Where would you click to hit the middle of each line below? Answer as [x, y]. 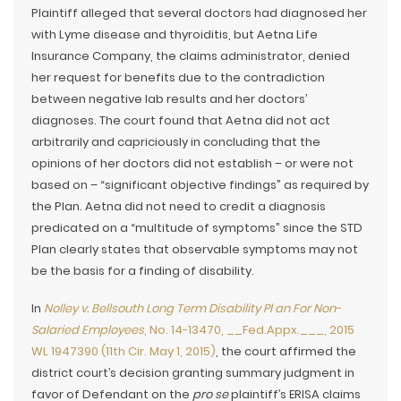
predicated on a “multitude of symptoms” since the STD [197, 228]
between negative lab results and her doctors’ [169, 99]
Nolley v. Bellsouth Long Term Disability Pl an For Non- [192, 308]
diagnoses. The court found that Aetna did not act [181, 120]
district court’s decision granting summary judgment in [193, 373]
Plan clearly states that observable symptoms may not [195, 249]
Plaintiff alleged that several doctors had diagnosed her [199, 13]
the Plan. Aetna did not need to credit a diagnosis [179, 206]
